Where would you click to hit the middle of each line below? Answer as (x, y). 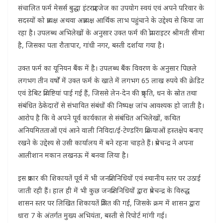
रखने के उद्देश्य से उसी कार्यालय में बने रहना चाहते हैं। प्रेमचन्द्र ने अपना (106, 143)
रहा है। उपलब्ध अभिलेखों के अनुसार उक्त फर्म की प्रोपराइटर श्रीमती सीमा (111, 33)
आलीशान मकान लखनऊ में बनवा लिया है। (73, 155)
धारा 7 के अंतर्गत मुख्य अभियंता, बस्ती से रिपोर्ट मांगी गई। (92, 216)
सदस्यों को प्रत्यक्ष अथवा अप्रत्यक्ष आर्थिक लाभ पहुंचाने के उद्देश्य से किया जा (111, 20)
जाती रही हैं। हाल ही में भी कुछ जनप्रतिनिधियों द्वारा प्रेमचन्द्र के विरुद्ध (104, 191)
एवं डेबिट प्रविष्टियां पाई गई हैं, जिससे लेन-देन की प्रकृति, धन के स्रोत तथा (108, 93)
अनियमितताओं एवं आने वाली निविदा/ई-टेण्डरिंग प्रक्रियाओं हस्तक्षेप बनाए (111, 130)
